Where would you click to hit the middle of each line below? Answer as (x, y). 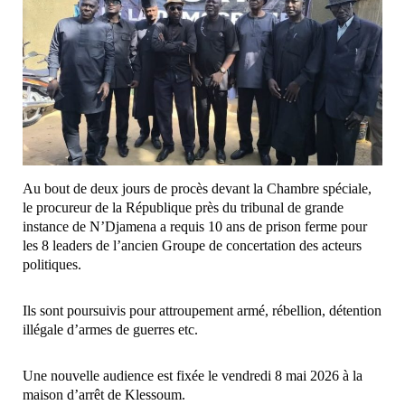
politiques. (52, 264)
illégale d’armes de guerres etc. (110, 329)
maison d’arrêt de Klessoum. (104, 394)
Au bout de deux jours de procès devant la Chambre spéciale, (197, 188)
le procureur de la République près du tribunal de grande (183, 207)
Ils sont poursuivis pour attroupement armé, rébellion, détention (202, 310)
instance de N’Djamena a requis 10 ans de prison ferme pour (195, 226)
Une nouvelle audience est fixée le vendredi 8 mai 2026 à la (193, 375)
